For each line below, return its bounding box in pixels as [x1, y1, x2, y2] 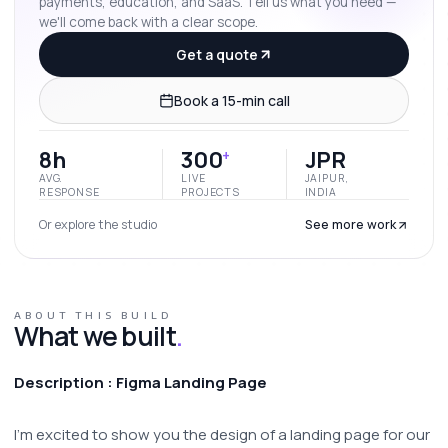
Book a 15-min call [173, 91, 290, 110]
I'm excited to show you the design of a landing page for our [14, 424, 430, 445]
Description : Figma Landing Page [14, 372, 267, 393]
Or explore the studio [39, 216, 157, 233]
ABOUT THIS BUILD [14, 309, 173, 321]
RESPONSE [39, 185, 100, 199]
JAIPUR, [304, 171, 350, 185]
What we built [14, 318, 176, 354]
